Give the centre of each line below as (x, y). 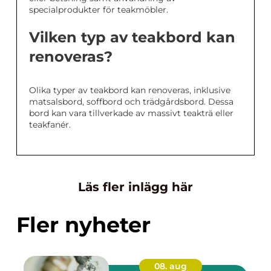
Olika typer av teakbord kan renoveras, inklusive (130, 90)
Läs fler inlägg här (135, 187)
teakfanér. (50, 125)
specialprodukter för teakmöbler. (99, 10)
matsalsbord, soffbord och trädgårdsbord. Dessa (131, 102)
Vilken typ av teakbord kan (132, 38)
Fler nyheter (83, 225)
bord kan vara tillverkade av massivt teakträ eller (131, 113)
